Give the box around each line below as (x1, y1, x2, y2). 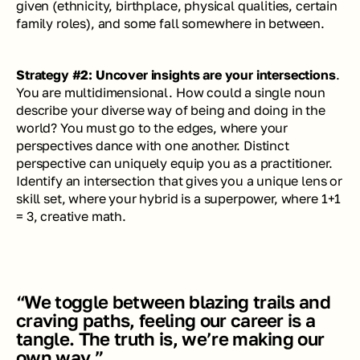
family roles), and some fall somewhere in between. (16, 15, 325, 31)
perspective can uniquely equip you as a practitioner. (16, 155, 333, 171)
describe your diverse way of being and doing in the (16, 102, 325, 118)
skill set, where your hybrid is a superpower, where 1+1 (16, 190, 342, 207)
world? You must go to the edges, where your (16, 120, 288, 136)
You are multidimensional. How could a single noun (16, 84, 326, 100)
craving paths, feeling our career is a (16, 309, 316, 331)
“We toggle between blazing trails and (16, 291, 331, 313)
